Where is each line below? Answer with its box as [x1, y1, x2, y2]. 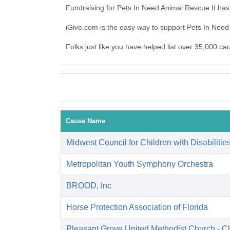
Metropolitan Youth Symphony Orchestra [66, 160, 213, 169]
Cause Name [66, 117, 105, 125]
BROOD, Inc [66, 181, 111, 190]
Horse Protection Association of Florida [66, 203, 208, 212]
